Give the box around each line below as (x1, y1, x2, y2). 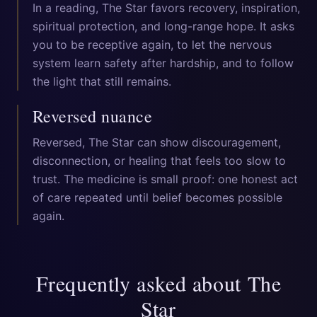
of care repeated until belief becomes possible (33, 190, 282, 204)
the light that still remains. (33, 74, 171, 88)
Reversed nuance (33, 105, 153, 127)
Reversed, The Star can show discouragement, (33, 135, 281, 149)
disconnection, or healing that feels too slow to (33, 154, 286, 168)
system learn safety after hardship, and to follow (33, 56, 294, 70)
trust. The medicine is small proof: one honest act (33, 172, 298, 186)
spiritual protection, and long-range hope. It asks (33, 19, 294, 33)
